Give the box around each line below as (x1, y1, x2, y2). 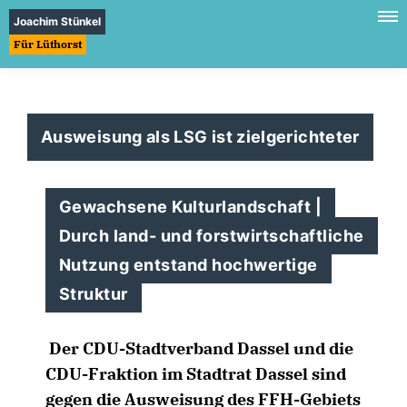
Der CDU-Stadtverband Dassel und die (49, 338, 353, 359)
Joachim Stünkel (14, 15, 101, 28)
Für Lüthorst (14, 37, 82, 51)
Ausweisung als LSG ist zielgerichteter (41, 127, 360, 146)
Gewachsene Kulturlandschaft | (59, 197, 323, 216)
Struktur (59, 284, 128, 303)
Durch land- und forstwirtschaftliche (59, 226, 364, 245)
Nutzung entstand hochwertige (59, 255, 318, 274)
